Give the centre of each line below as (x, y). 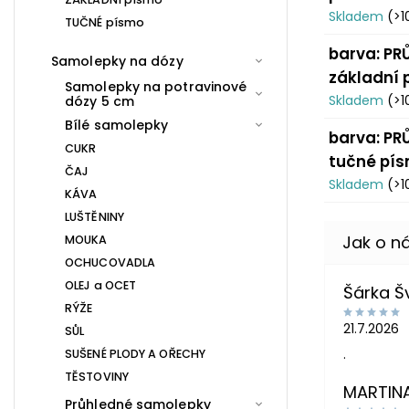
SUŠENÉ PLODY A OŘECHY (136, 353)
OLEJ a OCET (101, 285)
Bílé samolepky (117, 125)
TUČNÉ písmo (105, 22)
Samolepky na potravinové (156, 86)
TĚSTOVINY (97, 376)
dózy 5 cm (100, 101)
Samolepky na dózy (117, 61)
